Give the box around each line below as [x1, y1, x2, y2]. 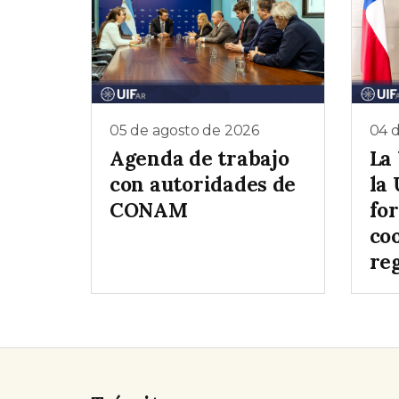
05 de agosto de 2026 [110, 121, 259, 139]
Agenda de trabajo [110, 145, 289, 172]
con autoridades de [110, 171, 297, 198]
